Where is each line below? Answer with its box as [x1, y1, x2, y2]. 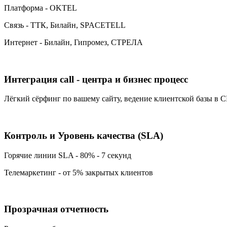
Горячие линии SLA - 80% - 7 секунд [4, 150, 131, 160]
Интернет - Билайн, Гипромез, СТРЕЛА [4, 37, 143, 47]
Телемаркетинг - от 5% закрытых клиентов [4, 168, 153, 177]
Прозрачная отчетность [4, 204, 108, 215]
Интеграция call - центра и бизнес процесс [4, 73, 188, 85]
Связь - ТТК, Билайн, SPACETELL [4, 20, 126, 29]
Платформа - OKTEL [4, 3, 77, 12]
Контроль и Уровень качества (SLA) [4, 130, 163, 141]
